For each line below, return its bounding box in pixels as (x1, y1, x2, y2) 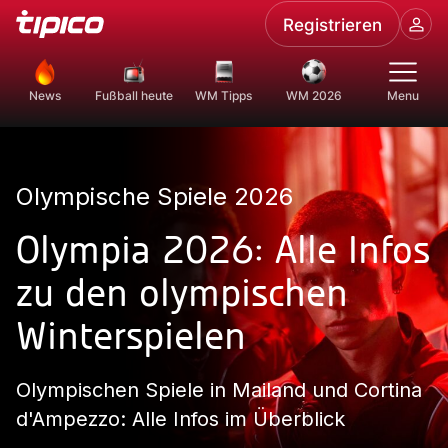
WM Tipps (195, 87, 253, 104)
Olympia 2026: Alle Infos (16, 235, 430, 271)
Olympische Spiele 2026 (16, 182, 293, 211)
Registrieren (283, 12, 382, 36)
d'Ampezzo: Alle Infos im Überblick (16, 407, 345, 431)
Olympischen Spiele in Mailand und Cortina (16, 378, 422, 402)
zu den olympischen (16, 278, 348, 314)
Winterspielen (16, 321, 246, 357)
